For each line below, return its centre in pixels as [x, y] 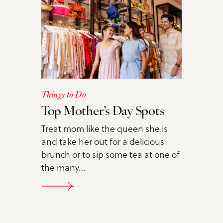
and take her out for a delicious [103, 142]
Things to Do [64, 96]
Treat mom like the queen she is [104, 129]
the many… [63, 167]
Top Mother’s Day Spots [103, 112]
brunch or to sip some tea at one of [110, 155]
